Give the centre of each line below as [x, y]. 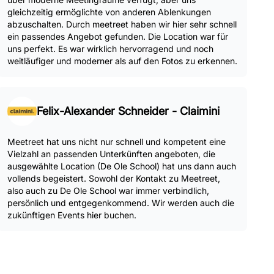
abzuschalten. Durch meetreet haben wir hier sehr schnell [122, 24]
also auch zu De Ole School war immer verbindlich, [108, 191]
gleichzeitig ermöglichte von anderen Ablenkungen [109, 12]
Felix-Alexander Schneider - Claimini [128, 111]
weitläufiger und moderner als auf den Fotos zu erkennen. [122, 61]
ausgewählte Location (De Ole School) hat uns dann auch [122, 166]
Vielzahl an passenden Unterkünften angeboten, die [111, 154]
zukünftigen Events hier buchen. [72, 215]
